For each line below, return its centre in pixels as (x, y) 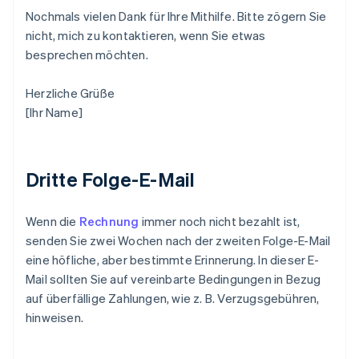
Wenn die (52, 222)
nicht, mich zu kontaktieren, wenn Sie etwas (146, 36)
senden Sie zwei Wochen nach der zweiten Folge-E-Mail (178, 241)
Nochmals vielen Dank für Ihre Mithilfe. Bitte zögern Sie (176, 16)
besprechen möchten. (87, 55)
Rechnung (109, 222)
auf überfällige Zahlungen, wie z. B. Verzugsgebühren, (173, 298)
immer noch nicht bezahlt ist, (220, 222)
